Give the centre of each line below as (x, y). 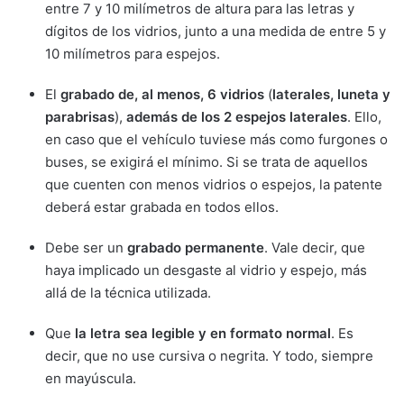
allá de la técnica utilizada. (128, 293)
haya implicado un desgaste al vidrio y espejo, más (206, 271)
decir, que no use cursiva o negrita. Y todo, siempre (209, 356)
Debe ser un (86, 248)
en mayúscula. (91, 379)
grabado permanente (196, 248)
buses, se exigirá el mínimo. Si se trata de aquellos (207, 162)
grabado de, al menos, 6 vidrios (162, 95)
